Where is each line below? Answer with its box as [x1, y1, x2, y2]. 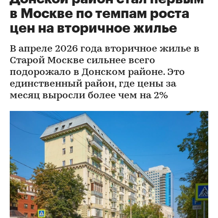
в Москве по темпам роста [10, 7, 189, 20]
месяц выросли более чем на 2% [10, 91, 168, 101]
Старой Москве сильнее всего [10, 56, 155, 66]
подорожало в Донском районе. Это [10, 68, 185, 77]
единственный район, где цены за [10, 79, 176, 89]
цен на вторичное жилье [10, 21, 177, 35]
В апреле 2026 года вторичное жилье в [10, 44, 200, 54]
